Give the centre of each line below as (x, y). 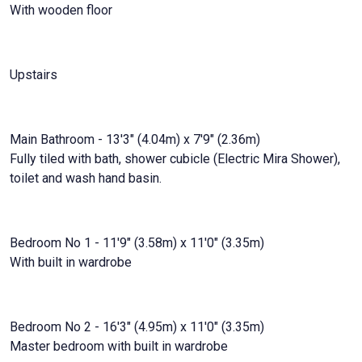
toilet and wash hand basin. (86, 178)
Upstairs (34, 74)
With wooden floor (61, 10)
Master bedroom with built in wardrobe (119, 346)
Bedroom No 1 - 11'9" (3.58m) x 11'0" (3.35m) (137, 242)
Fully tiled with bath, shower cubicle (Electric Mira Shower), (175, 158)
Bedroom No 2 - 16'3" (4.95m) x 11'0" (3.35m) (137, 326)
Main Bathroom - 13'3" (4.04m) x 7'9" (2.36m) (135, 139)
